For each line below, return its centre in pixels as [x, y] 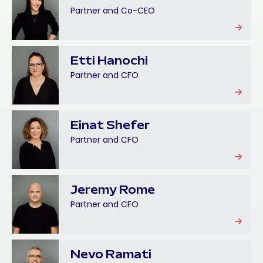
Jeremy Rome [113, 191]
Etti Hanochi [109, 62]
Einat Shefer [110, 126]
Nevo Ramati [111, 255]
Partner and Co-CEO [113, 11]
